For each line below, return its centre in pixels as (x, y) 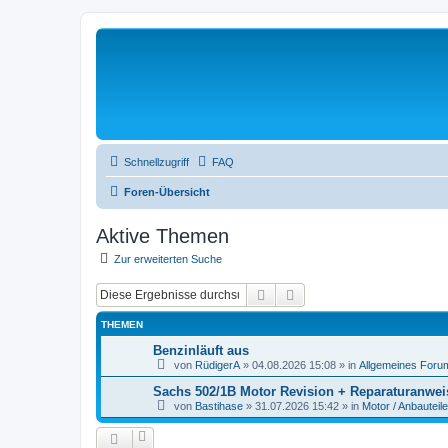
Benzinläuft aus (201, 350)
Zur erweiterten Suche (168, 259)
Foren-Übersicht (167, 192)
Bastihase (219, 405)
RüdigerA (217, 364)
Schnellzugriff (156, 162)
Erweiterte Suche (350, 293)
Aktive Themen (162, 236)
